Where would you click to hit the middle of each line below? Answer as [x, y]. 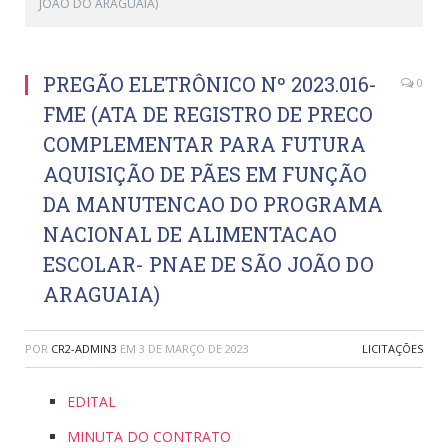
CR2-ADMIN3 [84, 349]
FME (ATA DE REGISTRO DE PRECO [208, 114]
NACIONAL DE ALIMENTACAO [190, 234]
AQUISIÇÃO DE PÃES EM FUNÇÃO [205, 174]
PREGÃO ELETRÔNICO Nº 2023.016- [210, 84]
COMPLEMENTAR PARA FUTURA [204, 144]
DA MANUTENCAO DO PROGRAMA [213, 204]
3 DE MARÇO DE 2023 [194, 349]
